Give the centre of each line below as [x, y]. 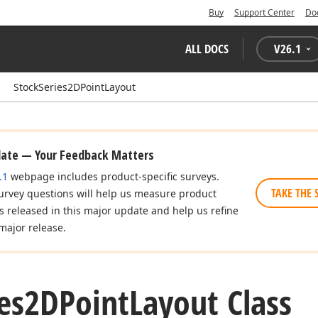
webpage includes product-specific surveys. [114, 176]
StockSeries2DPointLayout [75, 87]
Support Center [264, 12]
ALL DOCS [207, 49]
